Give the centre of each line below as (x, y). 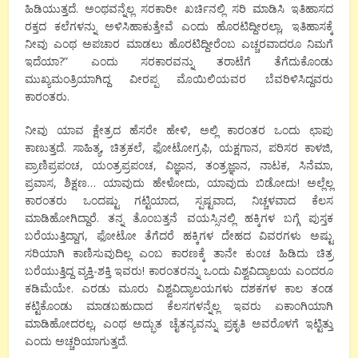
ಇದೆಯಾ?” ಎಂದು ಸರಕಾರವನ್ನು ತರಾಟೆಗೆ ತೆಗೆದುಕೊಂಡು (179, 61)
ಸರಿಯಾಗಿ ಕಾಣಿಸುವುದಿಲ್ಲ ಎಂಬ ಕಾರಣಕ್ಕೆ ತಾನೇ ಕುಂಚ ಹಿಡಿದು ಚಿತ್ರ (179, 253)
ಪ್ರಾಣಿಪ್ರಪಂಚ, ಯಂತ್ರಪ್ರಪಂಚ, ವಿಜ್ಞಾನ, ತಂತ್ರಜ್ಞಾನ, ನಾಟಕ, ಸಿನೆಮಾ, (179, 165)
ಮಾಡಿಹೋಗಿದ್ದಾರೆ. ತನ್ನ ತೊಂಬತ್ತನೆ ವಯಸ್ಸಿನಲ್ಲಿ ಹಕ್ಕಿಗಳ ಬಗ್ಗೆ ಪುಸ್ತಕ (179, 217)
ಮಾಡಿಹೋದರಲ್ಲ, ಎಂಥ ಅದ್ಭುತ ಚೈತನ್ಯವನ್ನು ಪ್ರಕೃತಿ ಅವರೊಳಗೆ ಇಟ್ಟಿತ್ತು (179, 323)
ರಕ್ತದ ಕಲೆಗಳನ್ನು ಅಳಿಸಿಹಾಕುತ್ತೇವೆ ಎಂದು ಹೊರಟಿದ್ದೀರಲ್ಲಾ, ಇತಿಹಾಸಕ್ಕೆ (179, 26)
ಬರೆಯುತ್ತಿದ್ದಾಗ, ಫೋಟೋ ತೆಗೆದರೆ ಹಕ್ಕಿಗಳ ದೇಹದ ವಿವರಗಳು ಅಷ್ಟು (179, 235)
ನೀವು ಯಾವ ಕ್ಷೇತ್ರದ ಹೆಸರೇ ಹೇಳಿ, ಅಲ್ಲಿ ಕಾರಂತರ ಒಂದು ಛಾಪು (179, 129)
